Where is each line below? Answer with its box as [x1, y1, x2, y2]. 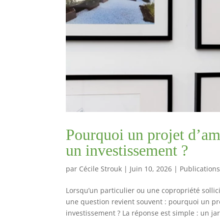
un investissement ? [66, 141, 189, 160]
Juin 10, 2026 [130, 164, 172, 174]
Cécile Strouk [79, 164, 122, 174]
